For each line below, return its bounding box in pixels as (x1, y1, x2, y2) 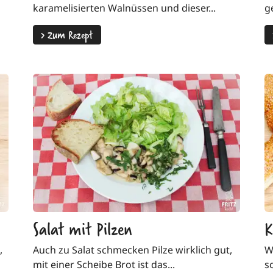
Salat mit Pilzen (33, 214, 132, 241)
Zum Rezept (44, 26, 93, 43)
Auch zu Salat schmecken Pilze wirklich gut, (33, 243, 232, 257)
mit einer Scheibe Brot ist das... (33, 257, 175, 271)
